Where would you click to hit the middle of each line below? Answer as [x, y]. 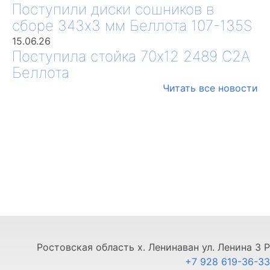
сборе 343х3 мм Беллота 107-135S [132, 25]
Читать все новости [210, 88]
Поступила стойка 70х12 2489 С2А [131, 56]
